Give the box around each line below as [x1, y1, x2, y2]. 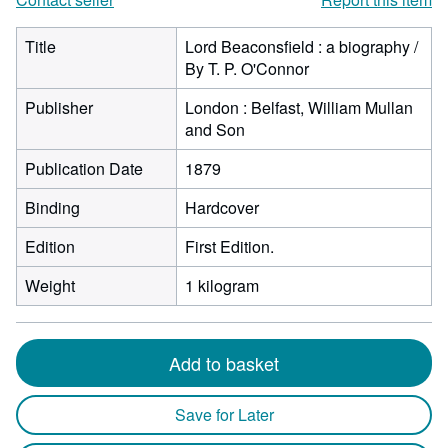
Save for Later [174, 403, 274, 426]
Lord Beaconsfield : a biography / [185, 35, 418, 58]
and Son [185, 118, 245, 141]
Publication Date [25, 157, 143, 180]
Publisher [25, 96, 93, 119]
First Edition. [185, 235, 274, 258]
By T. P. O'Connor [185, 57, 309, 80]
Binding [25, 196, 80, 219]
